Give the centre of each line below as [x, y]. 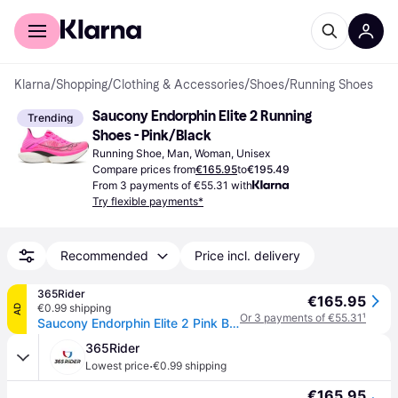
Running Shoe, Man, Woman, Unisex [181, 153]
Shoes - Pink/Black [152, 135]
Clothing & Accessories [179, 85]
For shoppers [51, 12]
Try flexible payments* [148, 201]
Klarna [32, 85]
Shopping [82, 85]
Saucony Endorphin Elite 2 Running [202, 116]
